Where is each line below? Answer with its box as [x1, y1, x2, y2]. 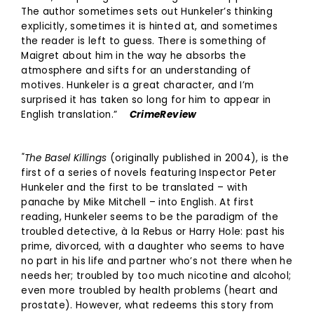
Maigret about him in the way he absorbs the [21, 48, 246, 62]
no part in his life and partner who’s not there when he [21, 254, 292, 268]
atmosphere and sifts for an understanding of [21, 63, 252, 77]
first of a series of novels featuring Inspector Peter [21, 165, 277, 179]
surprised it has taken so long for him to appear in [21, 93, 271, 107]
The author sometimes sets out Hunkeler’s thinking [21, 4, 273, 18]
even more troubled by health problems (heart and [21, 283, 278, 297]
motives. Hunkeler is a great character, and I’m [21, 78, 254, 92]
